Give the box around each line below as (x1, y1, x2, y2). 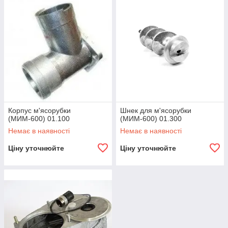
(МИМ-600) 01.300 (120, 115, 182, 123)
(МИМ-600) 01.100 (8, 115, 70, 123)
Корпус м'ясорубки (8, 106, 71, 115)
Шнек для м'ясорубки (120, 106, 191, 115)
